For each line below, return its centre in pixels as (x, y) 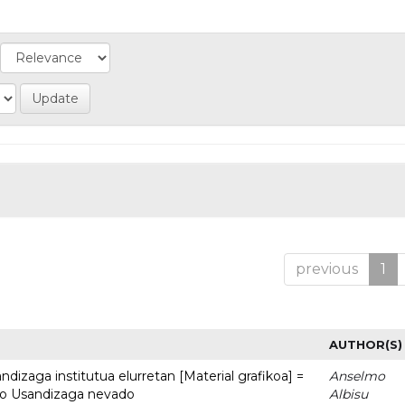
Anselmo (358, 376)
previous (326, 268)
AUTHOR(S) (366, 344)
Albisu (349, 394)
